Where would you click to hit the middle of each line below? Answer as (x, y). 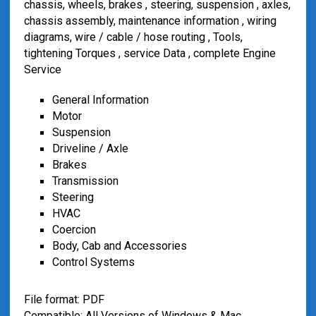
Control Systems (93, 262)
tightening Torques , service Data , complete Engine (150, 53)
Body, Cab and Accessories (119, 246)
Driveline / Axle (90, 148)
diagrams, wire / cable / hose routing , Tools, (133, 37)
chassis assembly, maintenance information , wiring (150, 21)
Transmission (85, 181)
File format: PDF (64, 299)
